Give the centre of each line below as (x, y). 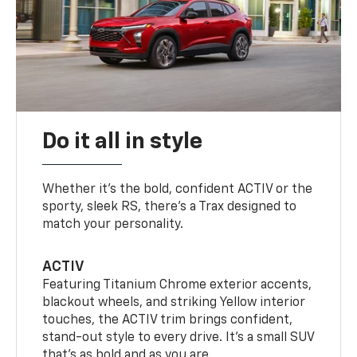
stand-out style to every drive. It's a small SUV (178, 337)
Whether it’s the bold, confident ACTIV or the (178, 189)
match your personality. (113, 224)
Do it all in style (123, 141)
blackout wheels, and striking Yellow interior (174, 302)
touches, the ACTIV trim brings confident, (168, 320)
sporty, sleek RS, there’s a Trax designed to (170, 207)
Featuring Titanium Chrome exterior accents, (177, 285)
